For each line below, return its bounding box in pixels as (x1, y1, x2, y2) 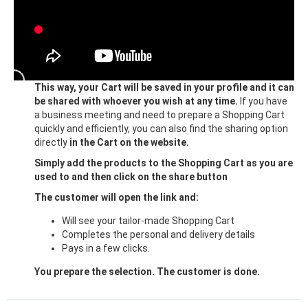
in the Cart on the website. (67, 136, 189, 148)
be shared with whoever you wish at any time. (34, 95, 240, 107)
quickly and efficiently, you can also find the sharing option (34, 122, 288, 134)
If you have (240, 95, 287, 107)
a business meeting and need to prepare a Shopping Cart (34, 109, 285, 120)
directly (34, 136, 67, 148)
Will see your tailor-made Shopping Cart (62, 214, 234, 226)
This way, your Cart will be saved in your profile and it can (34, 81, 294, 93)
